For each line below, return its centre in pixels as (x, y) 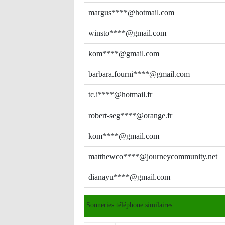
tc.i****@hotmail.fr (120, 95)
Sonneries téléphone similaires (129, 205)
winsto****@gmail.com (127, 33)
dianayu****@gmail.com (129, 177)
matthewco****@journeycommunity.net (153, 156)
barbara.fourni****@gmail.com (139, 74)
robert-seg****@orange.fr (130, 115)
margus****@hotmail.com (131, 12)
